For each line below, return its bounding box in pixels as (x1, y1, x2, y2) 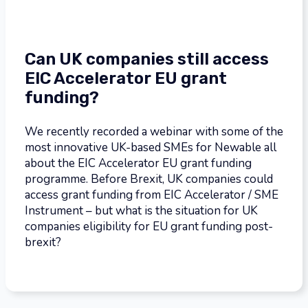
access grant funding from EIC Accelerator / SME (25, 186, 278, 203)
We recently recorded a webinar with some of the (25, 123, 283, 140)
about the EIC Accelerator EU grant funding (25, 155, 252, 171)
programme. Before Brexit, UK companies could (25, 170, 273, 187)
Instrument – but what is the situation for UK (25, 202, 258, 219)
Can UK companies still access (25, 49, 269, 69)
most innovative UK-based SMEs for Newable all (25, 139, 276, 155)
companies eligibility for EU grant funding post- (25, 218, 273, 234)
